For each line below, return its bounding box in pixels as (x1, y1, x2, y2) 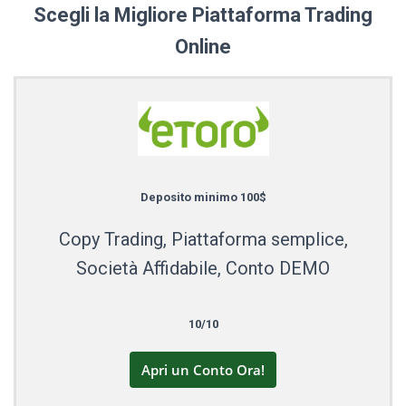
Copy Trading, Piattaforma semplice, (58, 227, 348, 250)
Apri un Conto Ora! (141, 360, 265, 379)
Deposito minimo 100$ (140, 189, 266, 204)
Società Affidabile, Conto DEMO (76, 256, 330, 279)
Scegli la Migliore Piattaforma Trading (34, 4, 372, 27)
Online (175, 35, 231, 59)
